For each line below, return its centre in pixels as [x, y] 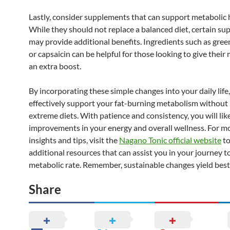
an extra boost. [55, 66]
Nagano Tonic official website [170, 140]
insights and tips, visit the [74, 140]
